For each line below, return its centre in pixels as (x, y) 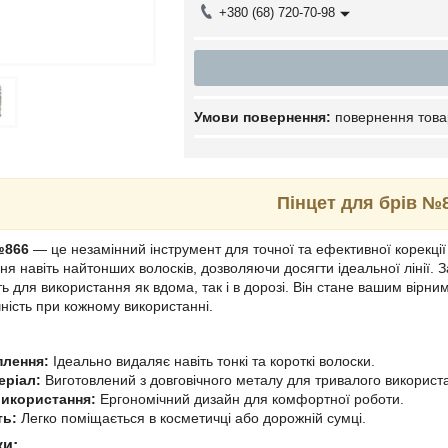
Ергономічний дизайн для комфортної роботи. (250, 399)
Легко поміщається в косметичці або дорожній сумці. (191, 418)
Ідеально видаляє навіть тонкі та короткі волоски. (212, 361)
